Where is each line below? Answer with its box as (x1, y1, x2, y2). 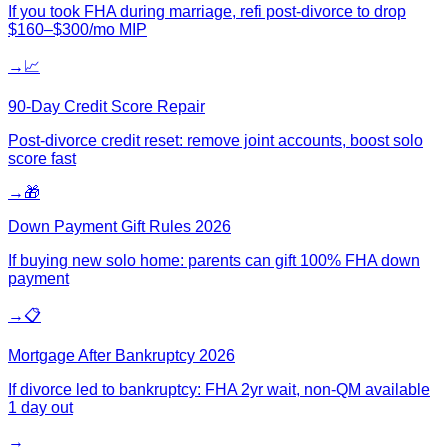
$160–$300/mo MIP (8, 20, 147, 38)
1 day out (8, 398, 73, 416)
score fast (8, 149, 76, 167)
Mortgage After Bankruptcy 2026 (8, 346, 235, 364)
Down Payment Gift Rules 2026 (8, 217, 231, 235)
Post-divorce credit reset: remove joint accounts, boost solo (8, 131, 423, 149)
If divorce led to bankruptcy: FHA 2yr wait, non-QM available (8, 380, 430, 398)
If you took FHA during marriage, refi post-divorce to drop (8, 2, 406, 20)
